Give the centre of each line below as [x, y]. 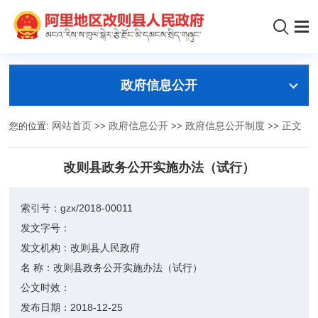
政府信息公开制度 [225, 126]
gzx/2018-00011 [97, 208]
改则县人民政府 [105, 248]
